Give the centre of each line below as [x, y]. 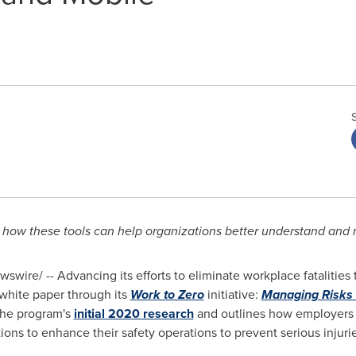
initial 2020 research [133, 313]
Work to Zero [167, 294]
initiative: [232, 294]
